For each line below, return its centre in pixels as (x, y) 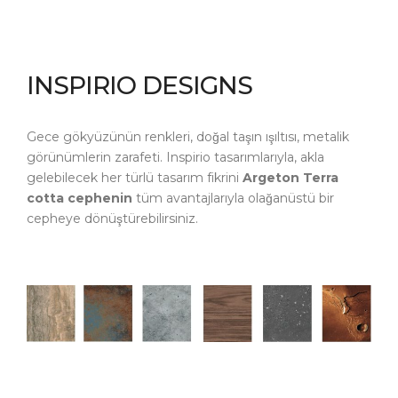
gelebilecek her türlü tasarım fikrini (135, 178)
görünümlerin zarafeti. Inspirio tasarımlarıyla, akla (175, 158)
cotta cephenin (80, 199)
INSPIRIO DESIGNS (139, 86)
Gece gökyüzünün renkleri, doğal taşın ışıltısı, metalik (188, 137)
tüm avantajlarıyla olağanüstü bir (233, 199)
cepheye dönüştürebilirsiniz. (112, 219)
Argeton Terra (291, 178)
